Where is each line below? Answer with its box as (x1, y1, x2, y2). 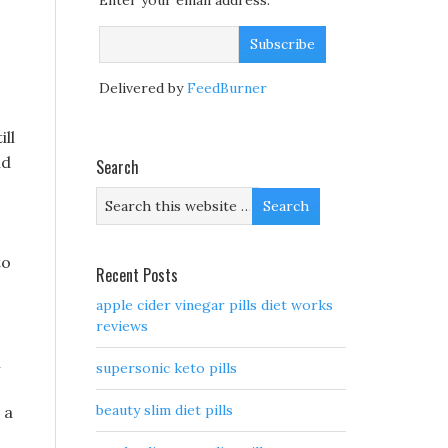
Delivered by (99, 79, 187, 98)
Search (96, 155, 139, 180)
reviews (96, 317, 148, 336)
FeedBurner (187, 79, 267, 98)
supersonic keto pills (96, 359, 237, 378)
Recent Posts (96, 263, 178, 288)
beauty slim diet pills (96, 401, 233, 420)
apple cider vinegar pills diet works (96, 296, 333, 315)
